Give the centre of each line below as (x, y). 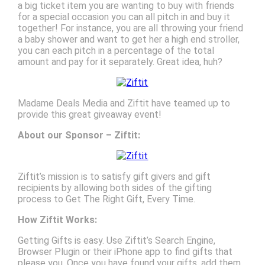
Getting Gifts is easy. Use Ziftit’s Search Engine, (116, 241)
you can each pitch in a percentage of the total (116, 51)
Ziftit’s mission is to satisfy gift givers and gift (114, 177)
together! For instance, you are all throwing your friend (130, 28)
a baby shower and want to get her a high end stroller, (128, 40)
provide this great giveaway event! (89, 115)
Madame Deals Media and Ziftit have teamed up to (124, 104)
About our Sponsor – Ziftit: (79, 135)
